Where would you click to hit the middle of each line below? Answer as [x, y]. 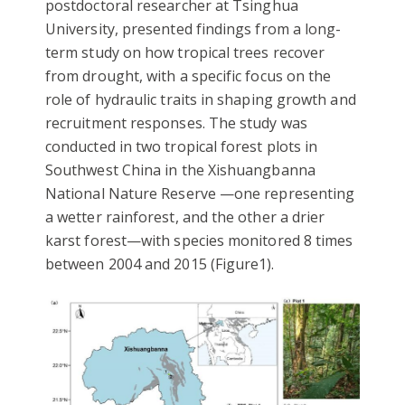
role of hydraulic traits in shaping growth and [201, 100]
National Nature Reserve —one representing [200, 194]
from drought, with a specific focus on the [188, 76]
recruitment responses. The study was [176, 123]
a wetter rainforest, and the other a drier [185, 217]
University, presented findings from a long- [193, 29]
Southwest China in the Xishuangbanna [180, 170]
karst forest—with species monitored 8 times [199, 241]
